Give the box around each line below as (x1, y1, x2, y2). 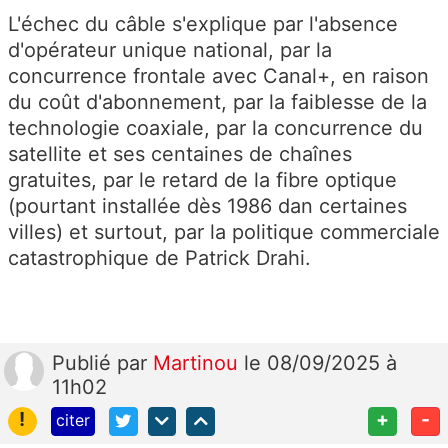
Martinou (153, 351, 244, 376)
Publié (52, 351, 117, 376)
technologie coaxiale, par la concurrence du (8, 116, 423, 141)
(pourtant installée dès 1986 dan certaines (8, 194, 407, 219)
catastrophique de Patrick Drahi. (8, 246, 311, 271)
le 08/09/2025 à (244, 351, 397, 376)
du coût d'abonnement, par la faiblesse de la (8, 90, 427, 115)
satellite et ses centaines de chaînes (8, 142, 352, 167)
